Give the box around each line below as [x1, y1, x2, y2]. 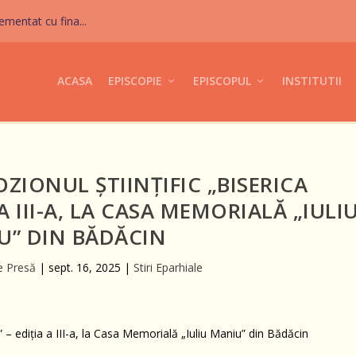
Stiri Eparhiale [133, 259, 203, 275]
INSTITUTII [281, 73, 342, 88]
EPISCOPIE [107, 73, 162, 88]
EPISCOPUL [192, 73, 251, 88]
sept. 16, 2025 [48, 259, 121, 275]
